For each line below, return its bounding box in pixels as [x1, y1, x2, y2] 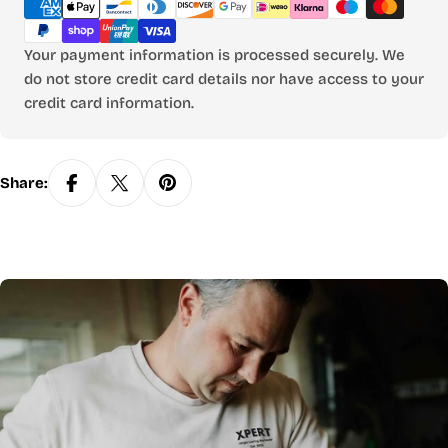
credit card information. [24, 94, 194, 113]
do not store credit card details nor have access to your [24, 70, 424, 89]
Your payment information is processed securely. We [24, 46, 405, 65]
